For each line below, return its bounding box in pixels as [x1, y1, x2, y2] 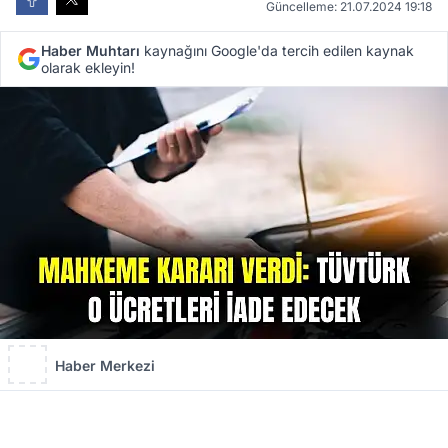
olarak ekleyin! [41, 59, 135, 77]
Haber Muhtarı [41, 42, 140, 60]
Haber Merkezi [55, 356, 155, 374]
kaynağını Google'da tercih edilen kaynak [140, 42, 414, 60]
